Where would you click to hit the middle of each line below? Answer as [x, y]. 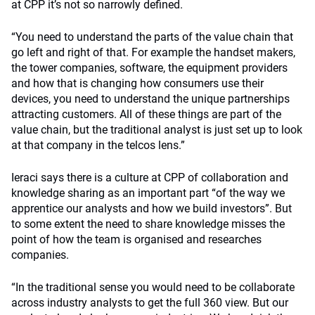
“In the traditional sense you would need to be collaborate [153, 287]
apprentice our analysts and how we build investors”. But [152, 208]
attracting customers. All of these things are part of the [146, 114]
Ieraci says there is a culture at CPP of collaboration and [150, 177]
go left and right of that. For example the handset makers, [153, 52]
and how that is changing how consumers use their [137, 83]
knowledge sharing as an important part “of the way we [148, 193]
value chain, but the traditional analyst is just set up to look [157, 129]
